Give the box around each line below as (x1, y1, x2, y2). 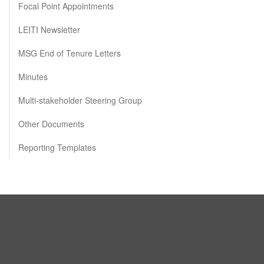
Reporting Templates (18, 141, 96, 154)
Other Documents (18, 118, 84, 130)
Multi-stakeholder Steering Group (18, 94, 142, 107)
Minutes (18, 71, 48, 83)
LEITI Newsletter (18, 24, 80, 36)
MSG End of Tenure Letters (18, 47, 121, 60)
